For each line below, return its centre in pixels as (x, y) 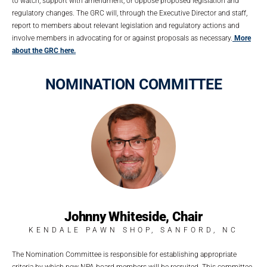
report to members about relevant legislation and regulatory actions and (126, 25)
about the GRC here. (44, 50)
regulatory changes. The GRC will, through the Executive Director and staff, (130, 13)
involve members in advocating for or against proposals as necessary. (122, 38)
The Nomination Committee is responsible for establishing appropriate (124, 254)
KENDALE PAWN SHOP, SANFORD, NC (133, 230)
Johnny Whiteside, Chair (133, 216)
